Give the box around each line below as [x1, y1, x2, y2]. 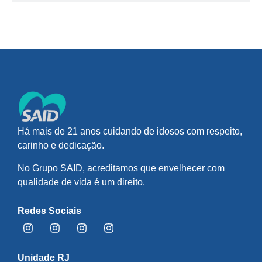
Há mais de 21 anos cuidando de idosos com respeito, [18, 126, 242, 137]
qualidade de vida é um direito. [18, 177, 145, 187]
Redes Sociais [18, 206, 81, 216]
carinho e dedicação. [18, 140, 104, 151]
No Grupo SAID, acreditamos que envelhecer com [18, 163, 225, 173]
